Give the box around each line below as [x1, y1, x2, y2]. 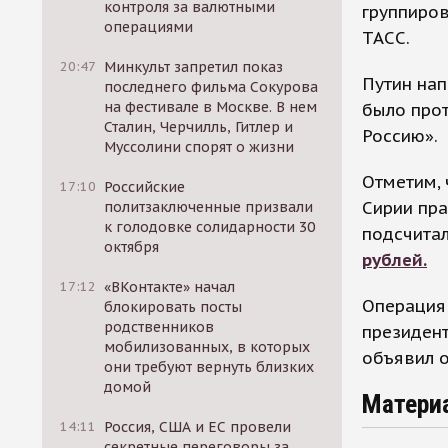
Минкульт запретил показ [104, 58, 284, 76]
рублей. [362, 248, 427, 271]
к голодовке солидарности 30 [104, 218, 316, 236]
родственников [104, 318, 215, 336]
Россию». [362, 124, 438, 147]
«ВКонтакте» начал [104, 278, 236, 296]
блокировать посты [104, 298, 243, 316]
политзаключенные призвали [104, 198, 314, 216]
